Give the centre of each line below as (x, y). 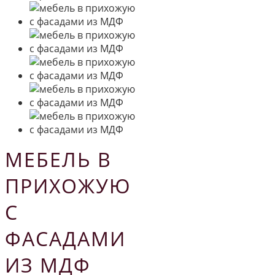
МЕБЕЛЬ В (58, 159)
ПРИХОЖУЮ (68, 185)
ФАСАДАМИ (65, 238)
